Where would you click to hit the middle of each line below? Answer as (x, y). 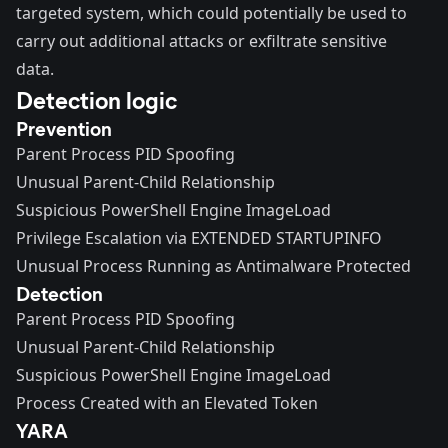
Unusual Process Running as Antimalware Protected (213, 265)
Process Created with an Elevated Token (167, 402)
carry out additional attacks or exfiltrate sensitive (201, 40)
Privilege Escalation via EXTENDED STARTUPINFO (199, 237)
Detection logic (96, 98)
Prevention (64, 127)
